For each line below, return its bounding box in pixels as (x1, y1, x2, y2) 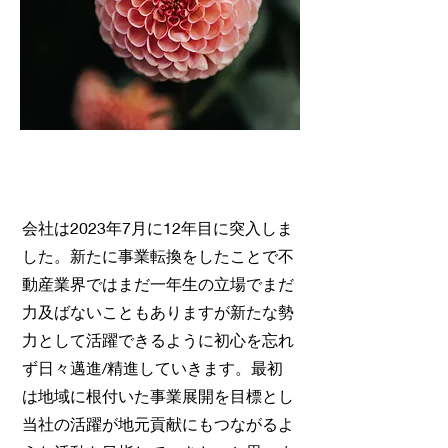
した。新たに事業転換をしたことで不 (22, 246, 294, 265)
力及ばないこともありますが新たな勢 (22, 302, 294, 321)
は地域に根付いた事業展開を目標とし (22, 386, 294, 405)
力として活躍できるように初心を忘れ (22, 330, 294, 349)
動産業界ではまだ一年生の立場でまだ (22, 274, 294, 293)
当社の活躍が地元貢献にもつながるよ (22, 414, 294, 433)
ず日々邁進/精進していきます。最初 (22, 358, 283, 377)
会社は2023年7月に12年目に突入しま (22, 218, 293, 237)
